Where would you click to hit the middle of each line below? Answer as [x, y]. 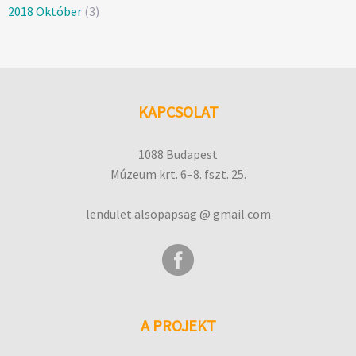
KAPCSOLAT [178, 112]
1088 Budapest [178, 155]
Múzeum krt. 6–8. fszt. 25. [178, 174]
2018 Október [45, 12]
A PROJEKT [178, 326]
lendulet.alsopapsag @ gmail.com [178, 214]
